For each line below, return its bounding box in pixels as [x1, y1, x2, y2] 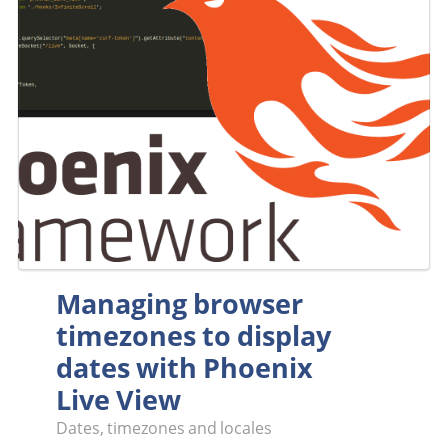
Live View [56, 381, 182, 419]
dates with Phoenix [56, 349, 314, 387]
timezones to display [56, 317, 332, 355]
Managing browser [56, 285, 304, 323]
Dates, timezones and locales [56, 416, 273, 439]
